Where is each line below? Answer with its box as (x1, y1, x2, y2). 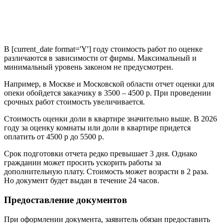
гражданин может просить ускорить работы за (4, 158, 161, 167)
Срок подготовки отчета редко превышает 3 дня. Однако (4, 149, 197, 158)
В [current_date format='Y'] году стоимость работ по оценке (4, 45, 203, 54)
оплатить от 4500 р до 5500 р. (4, 132, 104, 141)
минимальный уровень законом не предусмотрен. (4, 63, 173, 72)
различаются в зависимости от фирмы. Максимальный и (4, 54, 197, 63)
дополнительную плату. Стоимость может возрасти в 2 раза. (4, 167, 209, 176)
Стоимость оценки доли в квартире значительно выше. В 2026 (4, 114, 217, 123)
